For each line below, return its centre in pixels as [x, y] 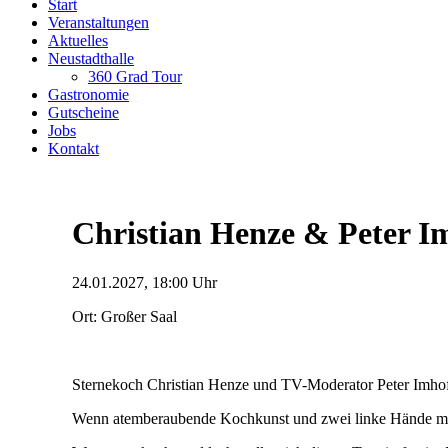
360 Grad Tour [135, 76]
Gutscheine [83, 112]
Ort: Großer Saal [124, 316]
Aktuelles [78, 40]
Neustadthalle [91, 58]
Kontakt [73, 148]
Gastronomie [88, 94]
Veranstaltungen [98, 22]
